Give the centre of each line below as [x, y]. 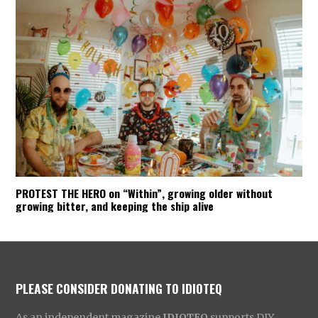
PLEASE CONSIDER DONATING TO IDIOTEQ [119, 288]
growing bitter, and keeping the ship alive [115, 205]
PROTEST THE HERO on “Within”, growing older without [144, 193]
